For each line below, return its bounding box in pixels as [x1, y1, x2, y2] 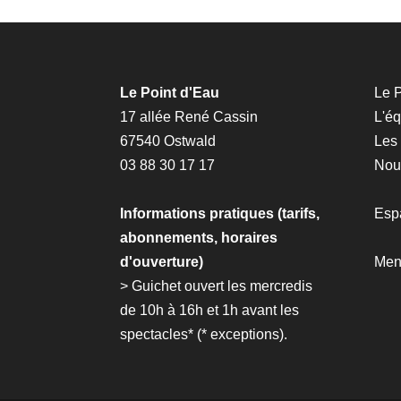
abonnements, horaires [120, 229, 278, 245]
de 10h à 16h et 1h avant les [120, 302, 300, 318]
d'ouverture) [120, 253, 204, 269]
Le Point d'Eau [120, 84, 220, 100]
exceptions [210, 326, 280, 342]
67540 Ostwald [120, 132, 217, 149]
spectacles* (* [120, 326, 211, 342]
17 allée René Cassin [120, 108, 259, 124]
